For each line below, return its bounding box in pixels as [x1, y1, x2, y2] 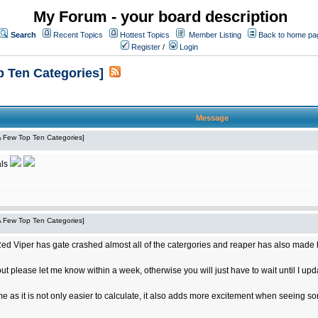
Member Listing [189, 31, 241, 39]
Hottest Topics [120, 31, 170, 39]
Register [129, 43, 160, 51]
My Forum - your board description [33, 8, 287, 26]
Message [195, 114, 229, 122]
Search [11, 31, 36, 39]
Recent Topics [53, 31, 103, 39]
